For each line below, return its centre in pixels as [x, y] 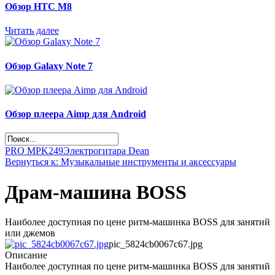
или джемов [30, 233]
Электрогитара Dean [106, 151]
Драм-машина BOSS [96, 192]
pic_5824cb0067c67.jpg [156, 244]
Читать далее [32, 31]
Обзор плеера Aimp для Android [76, 114]
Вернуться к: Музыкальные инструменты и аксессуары [121, 162]
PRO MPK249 [34, 151]
